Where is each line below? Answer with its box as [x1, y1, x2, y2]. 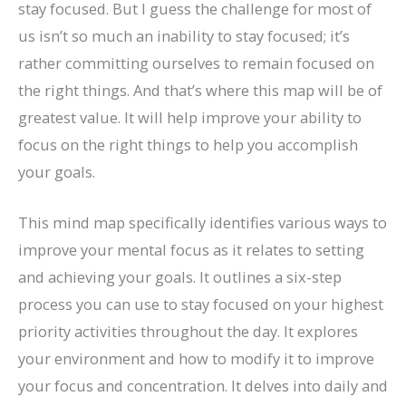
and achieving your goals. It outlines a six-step [18, 266, 342, 287]
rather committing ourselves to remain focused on [18, 52, 374, 73]
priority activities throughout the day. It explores [18, 320, 358, 342]
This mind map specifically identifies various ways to [18, 211, 387, 233]
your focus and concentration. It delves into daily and [18, 374, 388, 396]
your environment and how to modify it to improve [18, 347, 374, 369]
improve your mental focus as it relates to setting [18, 238, 364, 260]
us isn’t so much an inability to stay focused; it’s [18, 24, 350, 46]
